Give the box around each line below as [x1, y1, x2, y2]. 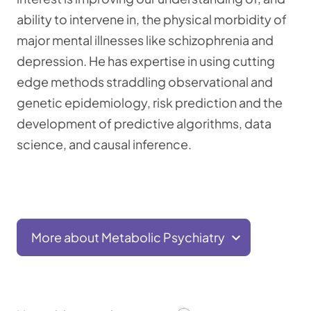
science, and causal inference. [17, 136, 192, 152]
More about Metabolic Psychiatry [31, 229, 225, 245]
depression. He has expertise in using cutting [17, 53, 275, 69]
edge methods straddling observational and [17, 74, 273, 90]
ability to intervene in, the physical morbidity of [17, 11, 287, 27]
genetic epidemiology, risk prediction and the [17, 94, 283, 110]
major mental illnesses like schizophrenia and [17, 32, 274, 48]
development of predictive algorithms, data [17, 115, 271, 131]
